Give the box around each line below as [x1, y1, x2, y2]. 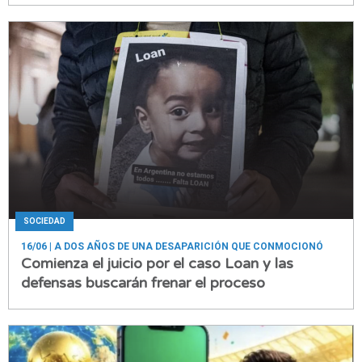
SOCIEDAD [23, 216, 65, 225]
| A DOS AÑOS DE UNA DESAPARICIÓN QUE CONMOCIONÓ [47, 240, 323, 252]
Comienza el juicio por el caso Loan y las [21, 254, 293, 272]
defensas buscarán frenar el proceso [21, 273, 265, 292]
